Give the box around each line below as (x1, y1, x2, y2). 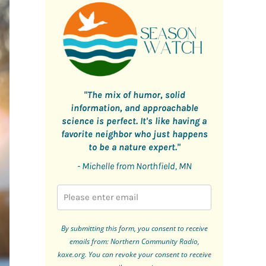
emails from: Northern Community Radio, (69, 236, 199, 247)
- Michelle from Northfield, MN (77, 160, 192, 172)
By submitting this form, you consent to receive (61, 223, 208, 234)
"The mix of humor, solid (83, 89, 185, 101)
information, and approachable (70, 102, 198, 114)
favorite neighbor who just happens (61, 128, 208, 140)
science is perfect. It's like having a (62, 115, 207, 127)
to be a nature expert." (88, 141, 180, 153)
